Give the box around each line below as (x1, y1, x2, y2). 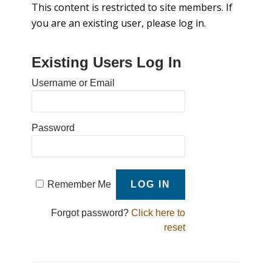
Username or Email (32, 78, 115, 89)
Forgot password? (50, 208, 131, 219)
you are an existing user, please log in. (32, 16, 206, 30)
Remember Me (47, 179, 111, 190)
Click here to (131, 208, 185, 219)
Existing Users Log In (32, 54, 182, 71)
